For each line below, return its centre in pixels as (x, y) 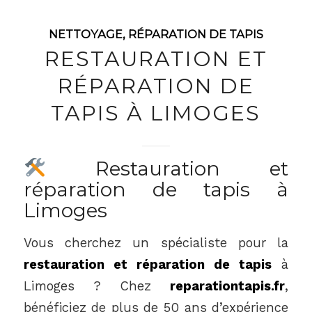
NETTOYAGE (85, 34)
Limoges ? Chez (97, 286)
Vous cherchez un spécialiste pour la (156, 242)
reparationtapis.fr (228, 286)
